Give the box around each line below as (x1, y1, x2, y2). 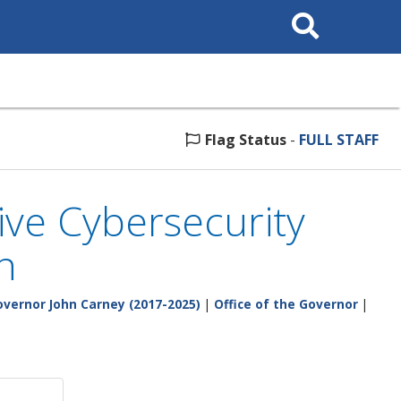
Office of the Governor (214, 295, 358, 312)
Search (284, 5, 320, 19)
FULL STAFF (299, 130, 379, 149)
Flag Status (205, 130, 286, 149)
